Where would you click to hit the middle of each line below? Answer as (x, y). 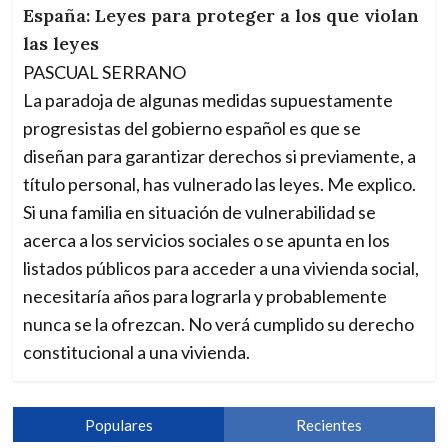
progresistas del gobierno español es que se (192, 128)
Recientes (329, 425)
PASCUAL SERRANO (105, 72)
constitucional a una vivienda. (137, 352)
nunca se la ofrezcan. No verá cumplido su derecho (219, 324)
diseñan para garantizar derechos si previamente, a (220, 156)
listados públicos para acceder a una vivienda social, (221, 268)
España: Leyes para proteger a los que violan (221, 16)
